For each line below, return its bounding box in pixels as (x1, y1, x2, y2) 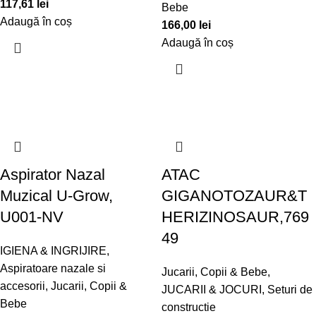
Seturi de (267, 284, 312, 296)
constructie (162, 301, 216, 313)
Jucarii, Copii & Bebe (162, 266, 267, 278)
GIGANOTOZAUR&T (162, 187, 307, 205)
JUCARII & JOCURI (162, 284, 262, 296)
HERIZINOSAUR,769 (162, 208, 309, 226)
